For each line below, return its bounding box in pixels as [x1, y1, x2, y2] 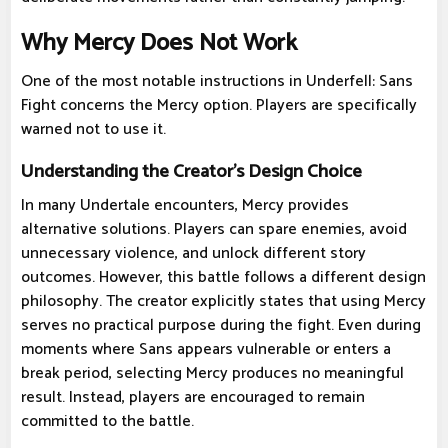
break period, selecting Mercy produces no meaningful [21, 360, 404, 388]
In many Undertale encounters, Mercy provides [21, 192, 349, 220]
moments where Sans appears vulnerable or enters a [21, 336, 391, 364]
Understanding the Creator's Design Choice [21, 156, 362, 188]
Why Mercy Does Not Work [21, 24, 297, 64]
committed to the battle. [21, 408, 194, 436]
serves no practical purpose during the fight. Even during [21, 312, 421, 340]
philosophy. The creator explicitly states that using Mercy [21, 288, 426, 316]
